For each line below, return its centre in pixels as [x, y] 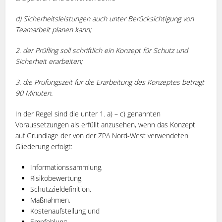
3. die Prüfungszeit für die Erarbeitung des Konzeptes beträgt [110, 82]
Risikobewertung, [57, 178]
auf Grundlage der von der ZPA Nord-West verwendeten [102, 135]
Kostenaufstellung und [65, 211]
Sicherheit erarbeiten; [49, 61]
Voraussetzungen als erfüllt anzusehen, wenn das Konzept [106, 124]
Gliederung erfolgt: [44, 146]
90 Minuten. [34, 93]
